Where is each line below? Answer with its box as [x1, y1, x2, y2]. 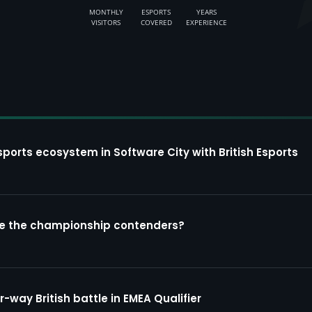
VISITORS [91, 17, 120, 27]
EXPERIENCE [185, 17, 227, 27]
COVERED [140, 17, 172, 27]
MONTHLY [88, 7, 123, 17]
